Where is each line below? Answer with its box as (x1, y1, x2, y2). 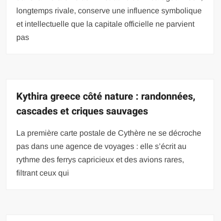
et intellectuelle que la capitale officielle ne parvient (16, 20, 195, 29)
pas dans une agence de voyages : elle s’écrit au (16, 142, 187, 151)
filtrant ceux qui (16, 169, 70, 178)
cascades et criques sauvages (16, 104, 148, 119)
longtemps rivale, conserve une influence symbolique (16, 6, 202, 15)
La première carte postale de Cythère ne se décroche (16, 129, 202, 138)
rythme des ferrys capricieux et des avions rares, (16, 155, 184, 164)
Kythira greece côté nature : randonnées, (16, 89, 196, 104)
